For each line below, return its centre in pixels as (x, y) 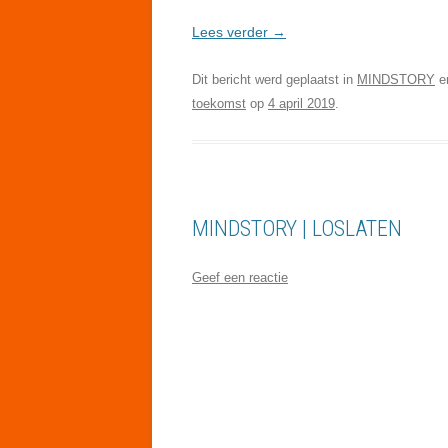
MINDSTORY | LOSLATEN (297, 228)
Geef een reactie (240, 277)
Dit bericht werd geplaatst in (274, 79)
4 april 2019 (301, 103)
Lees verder (232, 31)
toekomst (219, 103)
